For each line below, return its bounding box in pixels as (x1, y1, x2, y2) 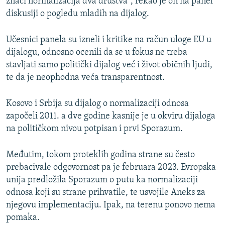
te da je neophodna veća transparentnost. (6, 72, 165, 82)
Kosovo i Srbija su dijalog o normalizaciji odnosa (6, 98, 189, 108)
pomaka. (6, 212, 40, 222)
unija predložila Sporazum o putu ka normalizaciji (6, 175, 198, 185)
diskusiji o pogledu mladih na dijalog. (6, 9, 149, 19)
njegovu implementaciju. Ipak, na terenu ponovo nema (6, 200, 215, 210)
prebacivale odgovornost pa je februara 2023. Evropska (6, 162, 216, 172)
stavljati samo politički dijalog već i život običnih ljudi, (6, 60, 212, 70)
